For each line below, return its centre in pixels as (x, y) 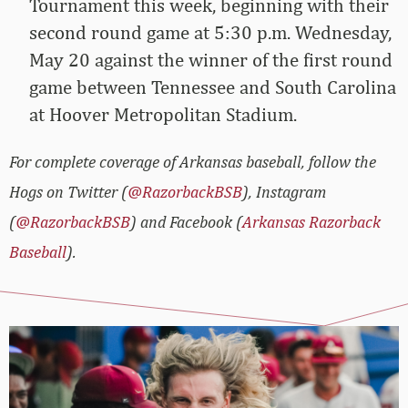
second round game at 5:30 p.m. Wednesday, (210, 32)
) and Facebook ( (186, 221)
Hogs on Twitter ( (68, 191)
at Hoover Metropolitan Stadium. (163, 114)
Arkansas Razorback (311, 221)
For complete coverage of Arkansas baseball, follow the (193, 161)
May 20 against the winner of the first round (211, 59)
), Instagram (284, 191)
